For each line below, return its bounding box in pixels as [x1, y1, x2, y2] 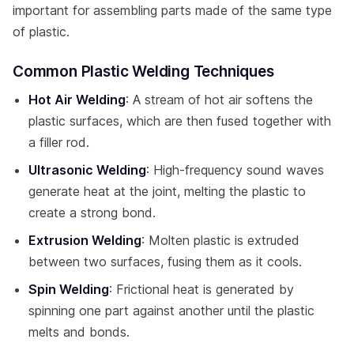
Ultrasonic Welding [28, 161, 146, 178]
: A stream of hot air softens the [126, 91, 313, 107]
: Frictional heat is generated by [109, 281, 294, 297]
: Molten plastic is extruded [141, 232, 299, 248]
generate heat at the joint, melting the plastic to [28, 183, 306, 199]
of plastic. [13, 23, 70, 40]
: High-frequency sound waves [146, 161, 324, 178]
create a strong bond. [28, 204, 156, 220]
